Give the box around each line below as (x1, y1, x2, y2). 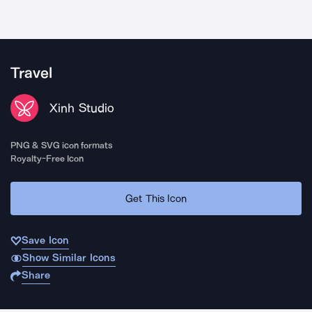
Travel (10, 64, 52, 82)
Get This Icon (125, 192, 187, 205)
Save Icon (22, 234, 69, 247)
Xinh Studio (49, 100, 114, 116)
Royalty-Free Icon (10, 153, 84, 164)
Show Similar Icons (22, 251, 116, 264)
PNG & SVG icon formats (10, 140, 114, 150)
